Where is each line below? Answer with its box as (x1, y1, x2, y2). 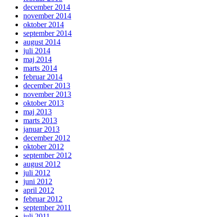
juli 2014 (23, 46, 50, 55)
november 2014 (23, 11, 71, 20)
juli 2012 (23, 168, 50, 177)
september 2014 (23, 29, 72, 37)
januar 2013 (23, 124, 60, 133)
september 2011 (23, 203, 71, 212)
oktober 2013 (23, 98, 64, 107)
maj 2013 (23, 107, 52, 116)
